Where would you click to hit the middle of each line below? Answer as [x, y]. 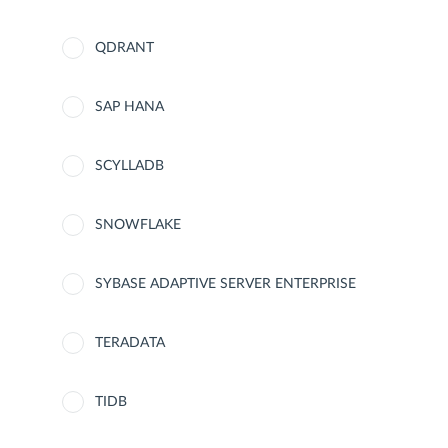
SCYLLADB [129, 166]
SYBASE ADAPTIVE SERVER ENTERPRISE [225, 284]
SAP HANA [129, 107]
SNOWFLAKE [138, 225]
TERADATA [130, 343]
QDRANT [124, 48]
